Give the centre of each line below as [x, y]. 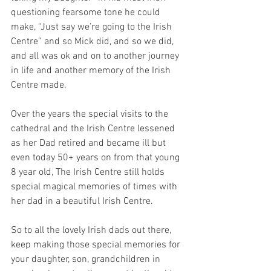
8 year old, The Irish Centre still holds [89, 173]
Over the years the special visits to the [91, 115]
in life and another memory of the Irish [92, 71]
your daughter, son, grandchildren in [87, 260]
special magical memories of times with [95, 187]
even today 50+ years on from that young [96, 158]
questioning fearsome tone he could [87, 13]
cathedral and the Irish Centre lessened [94, 129]
